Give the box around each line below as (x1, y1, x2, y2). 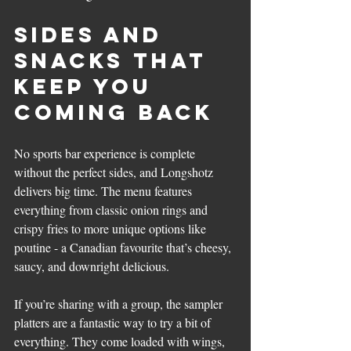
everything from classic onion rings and (14, 201, 211, 218)
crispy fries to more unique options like (14, 219, 209, 237)
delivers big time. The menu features (14, 182, 195, 199)
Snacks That (14, 46, 215, 74)
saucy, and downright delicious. (14, 257, 169, 274)
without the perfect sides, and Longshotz (14, 163, 216, 180)
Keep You (14, 72, 161, 100)
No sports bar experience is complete (14, 144, 198, 161)
